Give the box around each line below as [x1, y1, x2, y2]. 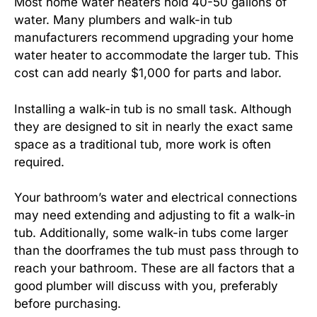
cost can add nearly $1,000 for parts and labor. [14, 66, 282, 80]
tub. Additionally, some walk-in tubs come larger [14, 226, 288, 240]
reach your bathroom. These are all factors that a [14, 261, 295, 275]
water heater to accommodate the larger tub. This [14, 48, 299, 62]
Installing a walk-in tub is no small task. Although [14, 101, 292, 116]
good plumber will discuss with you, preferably [14, 279, 278, 293]
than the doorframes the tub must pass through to [14, 243, 299, 258]
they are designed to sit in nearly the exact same [14, 119, 293, 134]
